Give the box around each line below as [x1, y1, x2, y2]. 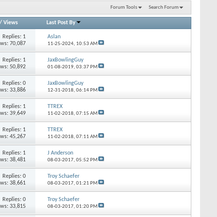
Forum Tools [110, 4, 137, 10]
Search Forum [149, 4, 179, 10]
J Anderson [47, 150, 73, 156]
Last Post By [46, 19, 76, 26]
